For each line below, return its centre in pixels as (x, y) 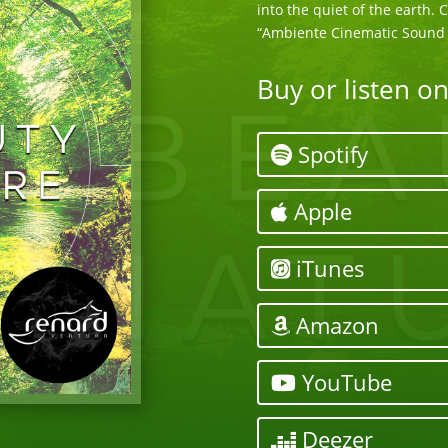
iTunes (327, 268)
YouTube (343, 382)
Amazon (334, 325)
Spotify (329, 154)
